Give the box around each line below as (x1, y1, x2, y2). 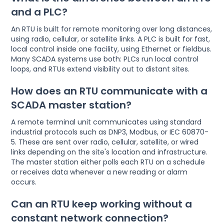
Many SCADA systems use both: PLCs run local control (11, 54, 199, 64)
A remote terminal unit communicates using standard (11, 117, 202, 127)
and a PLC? (11, 5, 68, 19)
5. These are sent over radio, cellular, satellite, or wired (11, 137, 199, 147)
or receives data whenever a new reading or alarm (11, 167, 188, 177)
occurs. (11, 177, 37, 187)
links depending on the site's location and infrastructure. (11, 147, 208, 157)
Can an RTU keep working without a (11, 197, 192, 211)
